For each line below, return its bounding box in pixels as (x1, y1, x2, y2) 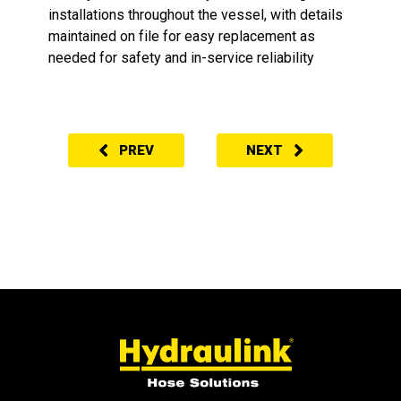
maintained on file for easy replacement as (48, 28, 316, 46)
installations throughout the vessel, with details (48, 6, 344, 24)
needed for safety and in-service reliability (48, 49, 315, 67)
